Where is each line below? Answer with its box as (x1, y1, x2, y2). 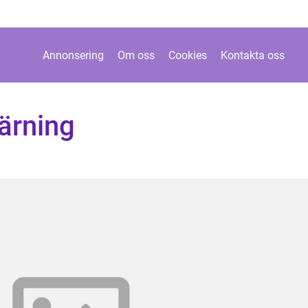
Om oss (117, 48, 155, 62)
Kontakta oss (220, 48, 285, 62)
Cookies (168, 48, 207, 62)
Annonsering (42, 48, 104, 62)
